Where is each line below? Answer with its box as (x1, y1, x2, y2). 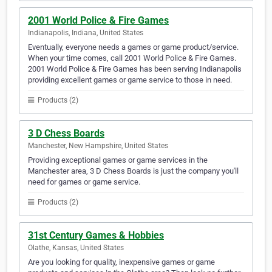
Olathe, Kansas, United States (28, 243, 124, 253)
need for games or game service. (28, 177, 140, 187)
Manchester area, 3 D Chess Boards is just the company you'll (28, 166, 239, 176)
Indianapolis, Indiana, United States (28, 29, 143, 38)
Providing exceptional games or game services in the (28, 155, 208, 165)
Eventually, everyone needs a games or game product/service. (28, 42, 239, 52)
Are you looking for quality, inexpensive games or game (28, 257, 215, 267)
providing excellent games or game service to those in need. (28, 75, 232, 85)
